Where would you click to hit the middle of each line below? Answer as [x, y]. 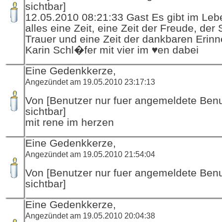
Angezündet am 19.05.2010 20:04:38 [90, 215]
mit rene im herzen [70, 122]
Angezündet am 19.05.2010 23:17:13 [90, 82]
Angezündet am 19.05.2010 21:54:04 [90, 154]
